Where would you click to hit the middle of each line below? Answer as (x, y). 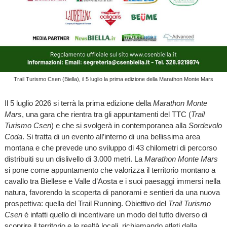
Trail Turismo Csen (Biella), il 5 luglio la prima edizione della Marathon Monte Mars (113, 79)
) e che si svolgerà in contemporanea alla (120, 126)
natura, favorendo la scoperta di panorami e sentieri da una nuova (112, 193)
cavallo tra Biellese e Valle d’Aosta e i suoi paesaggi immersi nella (112, 181)
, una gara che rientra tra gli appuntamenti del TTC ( (106, 115)
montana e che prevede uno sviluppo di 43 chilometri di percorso (110, 148)
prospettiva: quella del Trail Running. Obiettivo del (86, 204)
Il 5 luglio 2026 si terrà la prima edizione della (79, 103)
